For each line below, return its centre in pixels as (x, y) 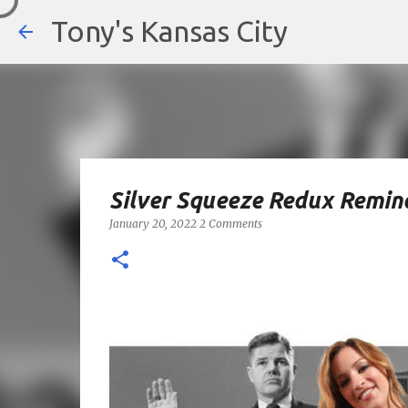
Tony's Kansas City (169, 31)
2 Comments (230, 224)
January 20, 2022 (154, 224)
